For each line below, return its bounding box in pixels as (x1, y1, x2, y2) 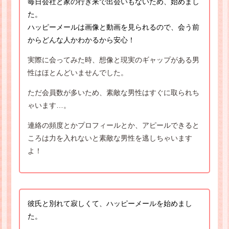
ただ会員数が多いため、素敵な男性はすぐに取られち (27, 88, 199, 97)
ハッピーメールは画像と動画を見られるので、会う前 (27, 23, 199, 32)
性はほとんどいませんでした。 (27, 68, 128, 77)
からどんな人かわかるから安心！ (27, 36, 135, 44)
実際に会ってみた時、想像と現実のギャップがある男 (27, 56, 199, 64)
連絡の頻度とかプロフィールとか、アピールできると (27, 121, 199, 130)
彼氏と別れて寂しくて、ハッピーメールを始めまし (27, 199, 192, 208)
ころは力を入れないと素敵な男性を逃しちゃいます (27, 134, 192, 143)
